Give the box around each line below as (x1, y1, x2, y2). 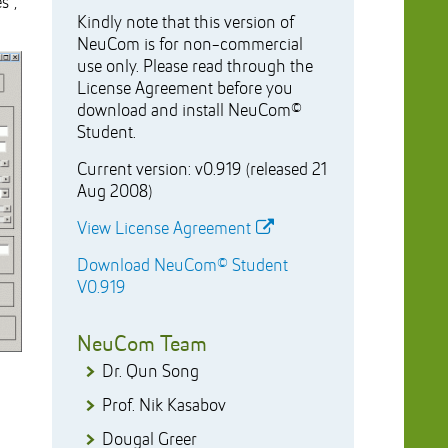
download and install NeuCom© (76, 102, 302, 120)
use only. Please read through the (76, 58, 313, 76)
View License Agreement (76, 220, 251, 238)
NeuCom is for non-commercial (76, 36, 303, 54)
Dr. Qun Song (101, 363, 199, 381)
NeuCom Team (76, 334, 207, 356)
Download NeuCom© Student (76, 257, 288, 275)
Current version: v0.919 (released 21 (76, 161, 327, 179)
